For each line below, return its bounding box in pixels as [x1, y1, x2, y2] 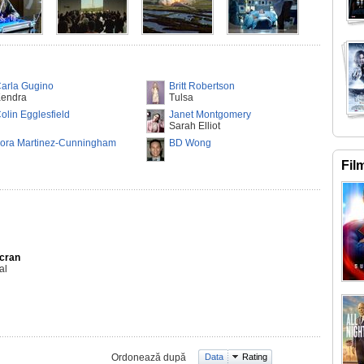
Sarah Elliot [169, 120, 220, 132]
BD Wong [169, 137, 211, 149]
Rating [242, 352, 267, 362]
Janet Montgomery [169, 109, 251, 120]
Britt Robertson [169, 80, 235, 92]
